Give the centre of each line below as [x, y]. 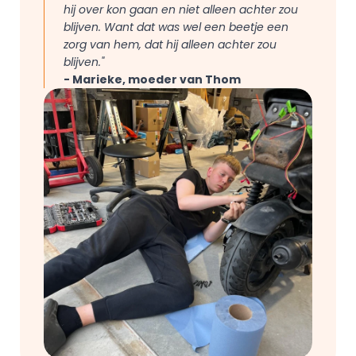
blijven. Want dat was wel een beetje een [176, 27]
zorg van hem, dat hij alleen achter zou [170, 44]
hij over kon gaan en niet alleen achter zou [181, 10]
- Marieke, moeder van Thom [152, 79]
